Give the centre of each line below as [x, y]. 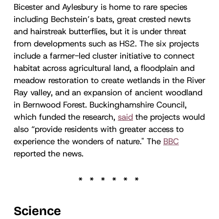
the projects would [169, 117]
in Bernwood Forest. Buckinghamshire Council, [100, 104]
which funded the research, [66, 117]
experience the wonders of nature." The [88, 141]
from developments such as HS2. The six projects [106, 43]
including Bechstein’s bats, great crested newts [102, 19]
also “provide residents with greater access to [99, 129]
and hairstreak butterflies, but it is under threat [100, 31]
